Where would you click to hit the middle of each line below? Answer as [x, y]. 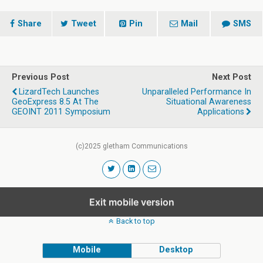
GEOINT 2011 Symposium [61, 112]
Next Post [232, 77]
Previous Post [41, 77]
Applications [221, 112]
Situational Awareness [209, 102]
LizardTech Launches [59, 92]
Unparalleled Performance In [197, 92]
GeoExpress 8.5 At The [55, 102]
